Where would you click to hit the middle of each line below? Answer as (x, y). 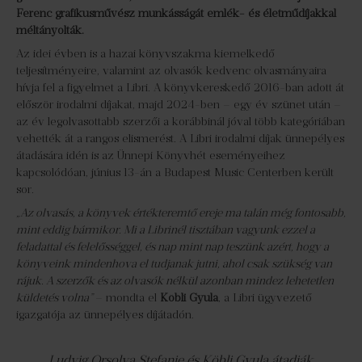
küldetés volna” (56, 298)
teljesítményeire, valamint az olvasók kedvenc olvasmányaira (171, 71)
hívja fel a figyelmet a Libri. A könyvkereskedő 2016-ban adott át (180, 88)
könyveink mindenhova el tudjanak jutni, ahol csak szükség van (174, 264)
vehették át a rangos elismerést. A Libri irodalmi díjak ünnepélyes (180, 139)
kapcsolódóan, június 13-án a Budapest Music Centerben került (175, 173)
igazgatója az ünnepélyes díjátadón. (105, 315)
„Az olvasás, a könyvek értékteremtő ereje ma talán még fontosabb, (181, 213)
